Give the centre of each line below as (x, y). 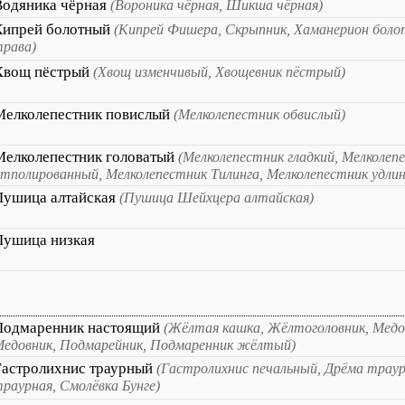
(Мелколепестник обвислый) (259, 114)
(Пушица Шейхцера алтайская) (217, 198)
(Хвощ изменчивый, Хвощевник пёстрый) (219, 72)
